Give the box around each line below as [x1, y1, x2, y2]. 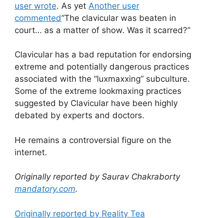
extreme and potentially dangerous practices [15, 62, 189, 72]
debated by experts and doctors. [15, 110, 145, 121]
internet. [15, 147, 47, 157]
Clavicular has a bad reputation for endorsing [15, 50, 191, 60]
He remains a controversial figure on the [15, 135, 171, 145]
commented [15, 13, 61, 23]
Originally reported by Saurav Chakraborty [15, 172, 180, 182]
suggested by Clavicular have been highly [15, 98, 178, 109]
